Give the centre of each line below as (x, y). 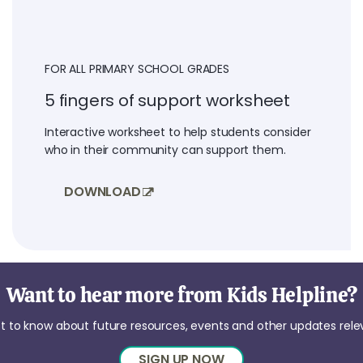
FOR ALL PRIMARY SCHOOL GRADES (137, 69)
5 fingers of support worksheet (167, 101)
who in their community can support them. (165, 150)
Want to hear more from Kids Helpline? (181, 295)
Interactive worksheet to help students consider (178, 132)
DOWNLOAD (102, 192)
